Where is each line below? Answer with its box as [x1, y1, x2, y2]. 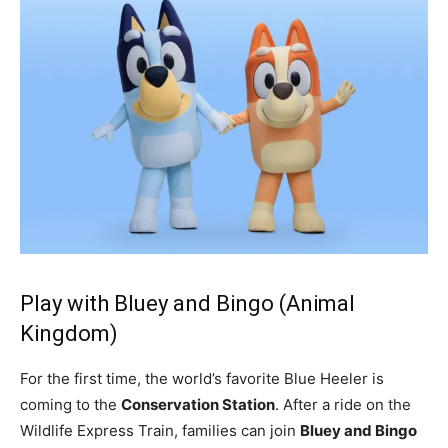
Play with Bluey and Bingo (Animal [20, 290, 355, 316]
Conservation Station [121, 394, 275, 414]
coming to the [20, 394, 121, 414]
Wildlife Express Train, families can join [20, 420, 300, 440]
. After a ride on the [275, 394, 411, 414]
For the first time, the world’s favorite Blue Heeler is [20, 368, 384, 388]
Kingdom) [20, 320, 118, 346]
